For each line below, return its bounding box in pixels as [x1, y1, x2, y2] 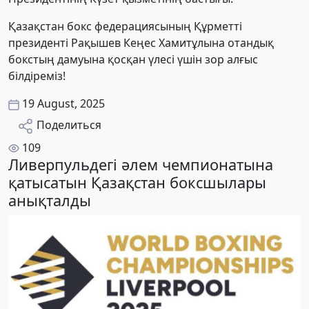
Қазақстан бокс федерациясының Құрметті [8, 18, 242, 34]
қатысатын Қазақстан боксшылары [8, 172, 266, 192]
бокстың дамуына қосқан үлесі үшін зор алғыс [8, 51, 258, 67]
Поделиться [37, 117, 101, 132]
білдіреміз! [8, 68, 66, 83]
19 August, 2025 [22, 95, 105, 111]
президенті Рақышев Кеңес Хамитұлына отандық [8, 34, 274, 50]
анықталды [8, 190, 91, 210]
